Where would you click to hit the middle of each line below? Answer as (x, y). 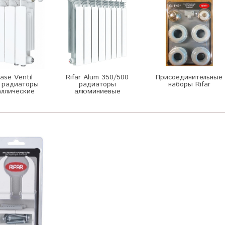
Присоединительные (189, 77)
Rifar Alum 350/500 (97, 77)
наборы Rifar (189, 84)
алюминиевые (97, 91)
